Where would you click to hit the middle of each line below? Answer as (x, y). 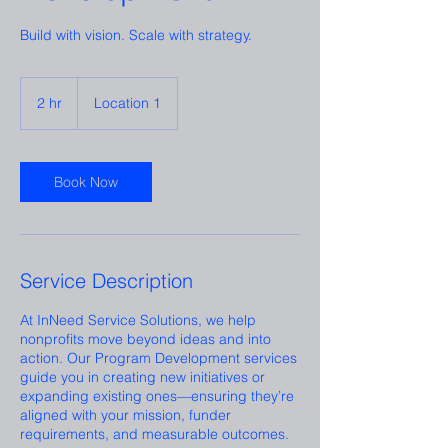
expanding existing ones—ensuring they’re (157, 396)
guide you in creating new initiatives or (142, 377)
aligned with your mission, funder (125, 415)
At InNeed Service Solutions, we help (138, 320)
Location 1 (127, 103)
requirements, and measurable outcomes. (154, 434)
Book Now (86, 182)
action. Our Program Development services (158, 358)
